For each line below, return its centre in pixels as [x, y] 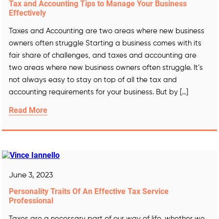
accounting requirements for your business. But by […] [99, 92]
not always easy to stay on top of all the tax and [93, 80]
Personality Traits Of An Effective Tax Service [89, 191]
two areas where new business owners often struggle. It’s [106, 67]
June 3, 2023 [31, 175]
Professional [31, 200]
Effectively [27, 13]
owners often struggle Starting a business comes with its [105, 43]
